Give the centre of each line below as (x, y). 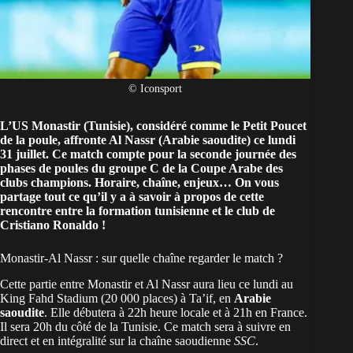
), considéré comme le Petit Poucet (216, 126)
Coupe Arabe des (237, 169)
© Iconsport (156, 89)
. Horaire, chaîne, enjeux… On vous (184, 183)
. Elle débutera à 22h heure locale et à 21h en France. (176, 313)
